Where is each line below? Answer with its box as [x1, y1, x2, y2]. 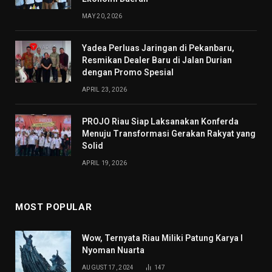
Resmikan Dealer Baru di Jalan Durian [82, 55, 232, 66]
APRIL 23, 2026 [82, 86, 127, 93]
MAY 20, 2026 [82, 13, 123, 20]
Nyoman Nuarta [82, 245, 144, 256]
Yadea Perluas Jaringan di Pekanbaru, [82, 43, 234, 53]
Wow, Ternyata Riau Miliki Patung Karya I [82, 233, 243, 243]
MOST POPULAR [15, 202, 92, 213]
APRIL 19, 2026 [82, 160, 127, 167]
